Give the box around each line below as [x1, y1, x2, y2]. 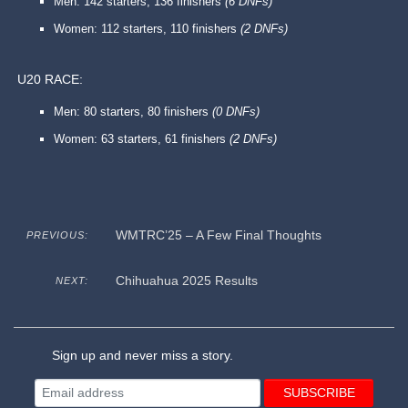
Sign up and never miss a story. [48, 348, 234, 363]
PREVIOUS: [25, 229, 88, 241]
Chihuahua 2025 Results [115, 273, 258, 289]
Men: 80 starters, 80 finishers [54, 105, 209, 119]
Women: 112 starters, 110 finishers [54, 22, 241, 36]
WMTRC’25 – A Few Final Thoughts [115, 228, 321, 243]
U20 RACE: [17, 72, 84, 87]
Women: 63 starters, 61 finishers [54, 132, 230, 147]
